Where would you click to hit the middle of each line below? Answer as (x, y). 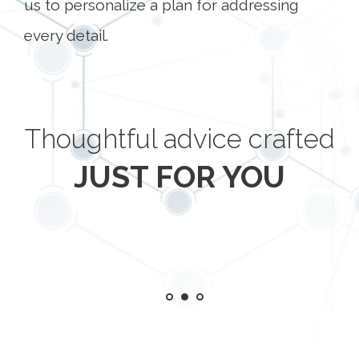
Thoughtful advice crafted (169, 139)
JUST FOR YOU (169, 177)
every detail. (66, 35)
